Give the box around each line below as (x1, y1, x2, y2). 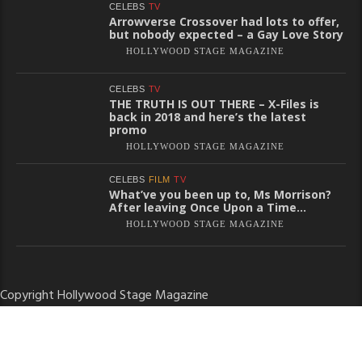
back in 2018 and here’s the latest (109, 108, 306, 124)
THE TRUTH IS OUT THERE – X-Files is (109, 95, 319, 112)
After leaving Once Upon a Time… (109, 199, 306, 215)
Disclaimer (287, 339, 339, 359)
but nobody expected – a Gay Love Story (109, 26, 343, 42)
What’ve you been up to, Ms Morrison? (109, 186, 331, 202)
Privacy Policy (151, 339, 221, 359)
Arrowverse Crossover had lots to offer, (109, 13, 339, 29)
